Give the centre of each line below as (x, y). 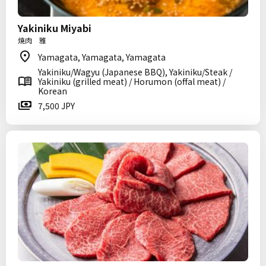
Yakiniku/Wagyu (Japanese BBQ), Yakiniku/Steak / (135, 72)
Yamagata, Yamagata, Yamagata (102, 57)
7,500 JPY (56, 106)
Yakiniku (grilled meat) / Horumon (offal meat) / (132, 81)
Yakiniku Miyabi (55, 28)
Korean (53, 91)
